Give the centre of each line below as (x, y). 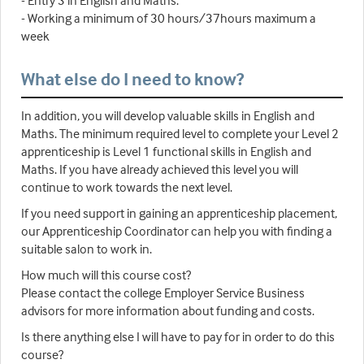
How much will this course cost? (106, 275)
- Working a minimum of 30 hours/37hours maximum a (169, 18)
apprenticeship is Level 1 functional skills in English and (166, 152)
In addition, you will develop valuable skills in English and (168, 116)
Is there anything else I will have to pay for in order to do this (178, 337)
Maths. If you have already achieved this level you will (160, 169)
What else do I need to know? (132, 79)
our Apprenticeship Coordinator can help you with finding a (177, 231)
